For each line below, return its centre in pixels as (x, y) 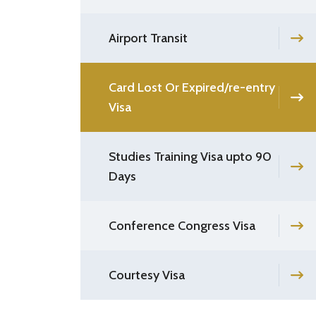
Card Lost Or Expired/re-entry (192, 87)
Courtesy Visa (147, 275)
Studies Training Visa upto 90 (190, 156)
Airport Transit (148, 38)
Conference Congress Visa (182, 225)
